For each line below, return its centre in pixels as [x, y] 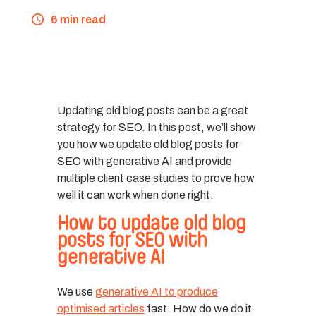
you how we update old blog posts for [148, 144]
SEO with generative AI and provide [144, 161]
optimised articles [101, 308]
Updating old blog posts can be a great [152, 110]
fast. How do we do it [198, 308]
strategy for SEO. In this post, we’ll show [156, 127]
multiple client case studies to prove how [156, 178]
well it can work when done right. [135, 195]
